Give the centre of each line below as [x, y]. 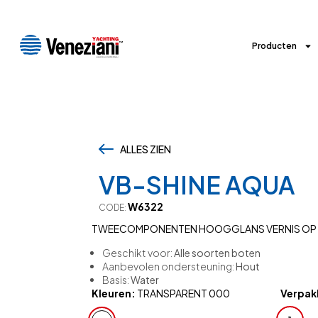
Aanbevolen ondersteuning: [169, 267]
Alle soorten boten [217, 253]
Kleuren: [113, 294]
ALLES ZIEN [145, 149]
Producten [275, 46]
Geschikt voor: [138, 253]
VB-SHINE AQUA [197, 185]
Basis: [116, 280]
